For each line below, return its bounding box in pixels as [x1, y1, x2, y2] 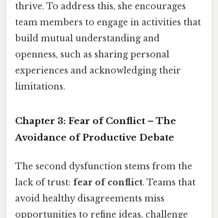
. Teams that [143, 177, 196, 188]
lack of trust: [15, 177, 73, 188]
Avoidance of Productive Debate [15, 131, 174, 143]
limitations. [15, 81, 65, 92]
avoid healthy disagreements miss [15, 193, 164, 204]
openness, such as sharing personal [15, 49, 169, 60]
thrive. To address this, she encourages [15, 1, 186, 12]
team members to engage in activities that [15, 17, 201, 28]
